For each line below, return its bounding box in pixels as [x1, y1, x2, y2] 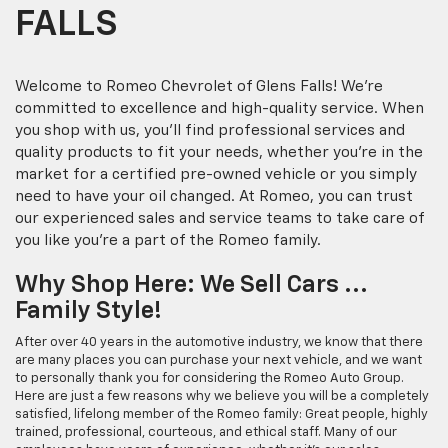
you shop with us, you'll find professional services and [15, 122, 405, 138]
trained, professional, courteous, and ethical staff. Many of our [15, 425, 397, 439]
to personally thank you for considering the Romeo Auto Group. [15, 371, 404, 385]
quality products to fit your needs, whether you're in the [15, 144, 423, 160]
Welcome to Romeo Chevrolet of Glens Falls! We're [15, 78, 383, 94]
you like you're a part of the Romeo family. [15, 232, 321, 248]
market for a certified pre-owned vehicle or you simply [15, 166, 417, 182]
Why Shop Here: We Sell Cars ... [15, 272, 368, 297]
